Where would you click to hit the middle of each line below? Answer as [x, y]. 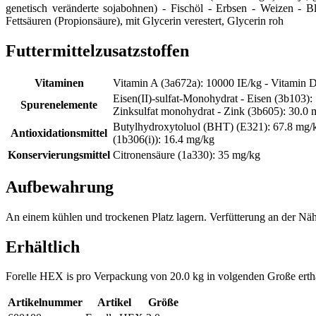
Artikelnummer [45, 303]
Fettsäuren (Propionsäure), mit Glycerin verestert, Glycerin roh [145, 20]
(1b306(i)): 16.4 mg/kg [164, 139]
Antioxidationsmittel [59, 133]
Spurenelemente [59, 104]
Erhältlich [43, 247]
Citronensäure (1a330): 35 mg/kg [187, 154]
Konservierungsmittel [59, 154]
